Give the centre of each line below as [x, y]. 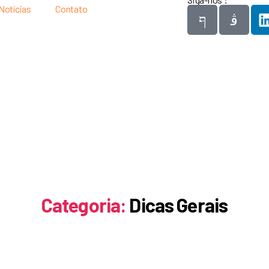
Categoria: [84, 205]
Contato [71, 9]
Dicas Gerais [179, 205]
